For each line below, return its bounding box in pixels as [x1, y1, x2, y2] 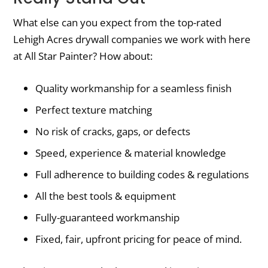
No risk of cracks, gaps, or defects [35, 124, 191, 138]
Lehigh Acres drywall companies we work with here [13, 32, 251, 46]
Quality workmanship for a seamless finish [35, 81, 232, 95]
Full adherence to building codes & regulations [35, 167, 249, 181]
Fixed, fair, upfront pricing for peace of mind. [35, 232, 242, 246]
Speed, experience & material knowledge [35, 145, 227, 160]
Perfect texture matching [35, 102, 153, 117]
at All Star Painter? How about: [13, 48, 153, 63]
